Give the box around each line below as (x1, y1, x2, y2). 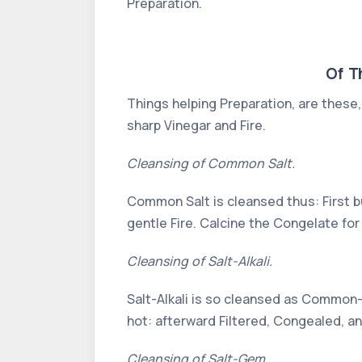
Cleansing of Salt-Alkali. (127, 252, 272, 270)
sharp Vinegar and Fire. (127, 116, 266, 134)
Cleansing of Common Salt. (127, 154, 295, 172)
